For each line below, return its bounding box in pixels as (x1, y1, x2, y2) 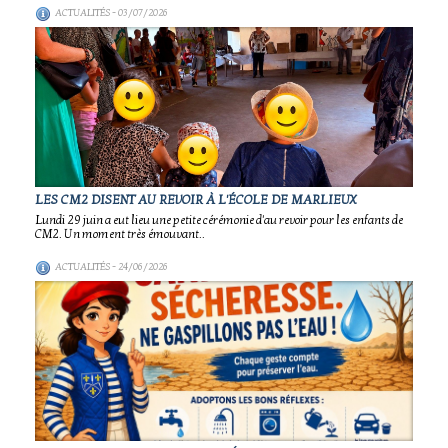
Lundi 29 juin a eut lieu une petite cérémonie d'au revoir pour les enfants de (35, 213, 403, 227)
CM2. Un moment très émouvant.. (35, 227, 205, 241)
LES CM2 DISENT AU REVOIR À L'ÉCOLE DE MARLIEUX (35, 192, 356, 208)
